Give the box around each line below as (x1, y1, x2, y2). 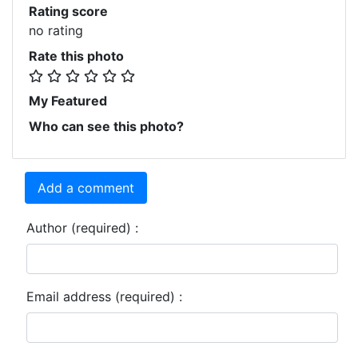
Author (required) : (26, 219, 138, 236)
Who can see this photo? (29, 117, 184, 134)
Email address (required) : (26, 288, 182, 304)
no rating (29, 22, 83, 38)
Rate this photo (29, 47, 124, 64)
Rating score (29, 2, 108, 19)
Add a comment (38, 179, 134, 196)
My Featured (29, 92, 107, 109)
